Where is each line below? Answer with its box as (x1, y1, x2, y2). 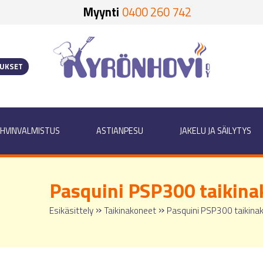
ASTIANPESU (96, 124, 144, 138)
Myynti (83, 3, 119, 21)
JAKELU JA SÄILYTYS (180, 124, 252, 138)
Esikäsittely (49, 204, 93, 218)
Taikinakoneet (103, 204, 156, 218)
